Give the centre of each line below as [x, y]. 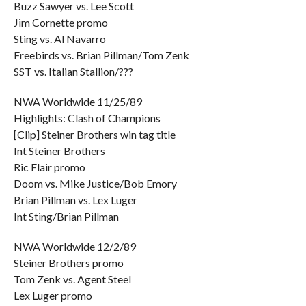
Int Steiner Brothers [59, 151]
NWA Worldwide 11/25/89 [78, 101]
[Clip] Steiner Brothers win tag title [94, 134]
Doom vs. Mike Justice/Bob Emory [95, 183]
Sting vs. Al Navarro [59, 39]
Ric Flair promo [49, 167]
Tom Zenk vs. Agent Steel [72, 279]
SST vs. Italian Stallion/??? [73, 71]
